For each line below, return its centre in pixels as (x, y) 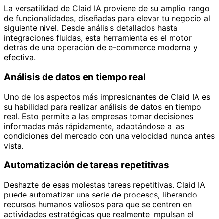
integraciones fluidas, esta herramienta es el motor (98, 38)
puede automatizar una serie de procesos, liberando (100, 195)
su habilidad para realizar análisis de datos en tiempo (103, 106)
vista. (14, 145)
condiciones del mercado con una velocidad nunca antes (109, 136)
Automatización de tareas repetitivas (87, 165)
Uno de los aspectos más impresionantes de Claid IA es (107, 97)
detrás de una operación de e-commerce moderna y (101, 48)
